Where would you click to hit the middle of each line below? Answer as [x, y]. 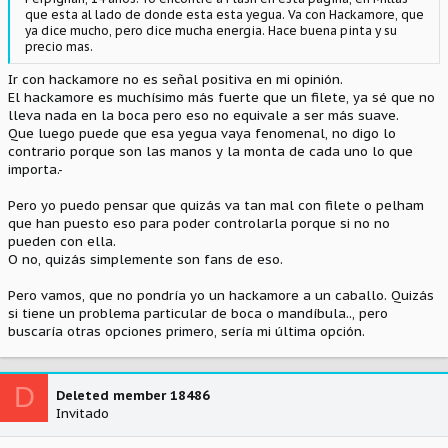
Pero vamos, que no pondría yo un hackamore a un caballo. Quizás [221, 295]
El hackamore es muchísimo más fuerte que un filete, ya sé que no [221, 97]
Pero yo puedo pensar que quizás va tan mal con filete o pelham [216, 205]
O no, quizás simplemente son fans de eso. [145, 259]
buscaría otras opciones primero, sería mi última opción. [186, 331]
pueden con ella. [62, 241]
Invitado [82, 413]
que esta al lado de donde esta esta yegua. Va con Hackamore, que [224, 14]
